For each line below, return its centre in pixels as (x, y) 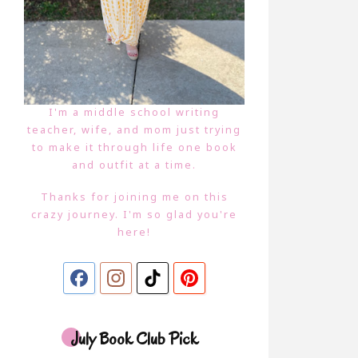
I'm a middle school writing (134, 113)
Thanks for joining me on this (134, 197)
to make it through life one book (134, 148)
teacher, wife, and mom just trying (134, 130)
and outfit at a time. (134, 165)
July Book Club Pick (134, 339)
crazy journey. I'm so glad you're (134, 215)
